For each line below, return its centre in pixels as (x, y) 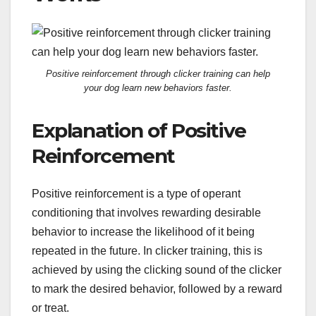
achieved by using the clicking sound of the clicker (157, 270)
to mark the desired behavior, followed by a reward (157, 289)
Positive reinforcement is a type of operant (136, 194)
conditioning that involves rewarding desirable (146, 213)
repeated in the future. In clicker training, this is (147, 251)
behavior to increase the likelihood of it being (143, 232)
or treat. (50, 308)
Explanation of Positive (139, 130)
